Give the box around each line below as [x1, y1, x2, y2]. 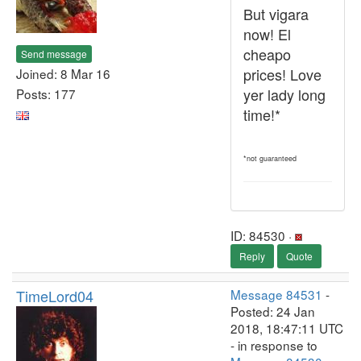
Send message [21, 46, 87, 60]
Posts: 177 [16, 84, 76, 102]
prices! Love [243, 64, 322, 85]
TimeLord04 [16, 285, 93, 306]
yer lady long [243, 84, 326, 105]
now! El [243, 23, 291, 44]
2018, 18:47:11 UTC [230, 319, 343, 337]
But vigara [243, 3, 309, 24]
